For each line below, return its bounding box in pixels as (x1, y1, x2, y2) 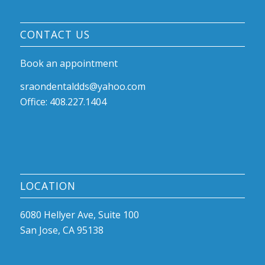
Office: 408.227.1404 (20, 95, 106, 109)
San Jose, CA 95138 (20, 223, 104, 237)
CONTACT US (20, 27, 90, 41)
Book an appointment (20, 56, 118, 70)
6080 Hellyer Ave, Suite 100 (20, 208, 139, 221)
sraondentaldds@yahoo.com (20, 80, 146, 93)
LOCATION (20, 178, 76, 193)
